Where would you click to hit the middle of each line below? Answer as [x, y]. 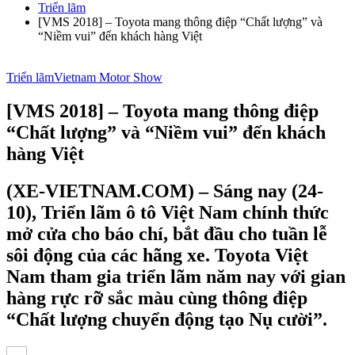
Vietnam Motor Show [108, 77]
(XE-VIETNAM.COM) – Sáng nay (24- [165, 191]
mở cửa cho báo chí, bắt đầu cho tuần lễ [167, 233]
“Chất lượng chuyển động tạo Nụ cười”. [167, 319]
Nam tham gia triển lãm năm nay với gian [176, 276]
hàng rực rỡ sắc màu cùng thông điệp [157, 298]
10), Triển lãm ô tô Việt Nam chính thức [168, 212]
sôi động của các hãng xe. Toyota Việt [157, 255]
